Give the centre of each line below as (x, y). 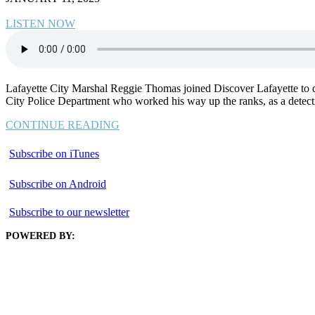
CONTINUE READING (63, 124)
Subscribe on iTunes (54, 153)
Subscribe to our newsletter (69, 212)
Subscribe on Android (58, 184)
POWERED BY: (40, 236)
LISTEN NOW (40, 23)
